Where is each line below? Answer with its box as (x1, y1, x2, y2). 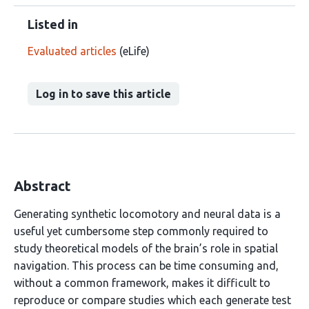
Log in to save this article (36, 88, 171, 100)
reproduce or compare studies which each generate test (14, 294, 291, 306)
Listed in (28, 17, 78, 31)
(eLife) (117, 45, 150, 57)
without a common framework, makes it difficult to (14, 277, 270, 289)
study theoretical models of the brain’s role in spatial (14, 242, 278, 255)
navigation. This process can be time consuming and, (14, 259, 279, 272)
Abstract (14, 178, 71, 194)
